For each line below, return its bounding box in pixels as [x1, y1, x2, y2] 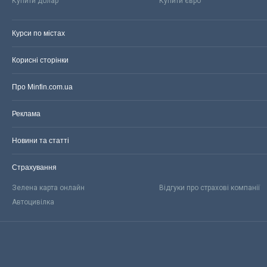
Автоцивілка [12, 197, 54, 206]
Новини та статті [12, 136, 69, 145]
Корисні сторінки [12, 55, 69, 64]
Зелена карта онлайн [12, 183, 85, 192]
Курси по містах [12, 29, 65, 38]
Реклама [12, 109, 41, 118]
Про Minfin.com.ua [12, 82, 73, 91]
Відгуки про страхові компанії [159, 183, 260, 192]
